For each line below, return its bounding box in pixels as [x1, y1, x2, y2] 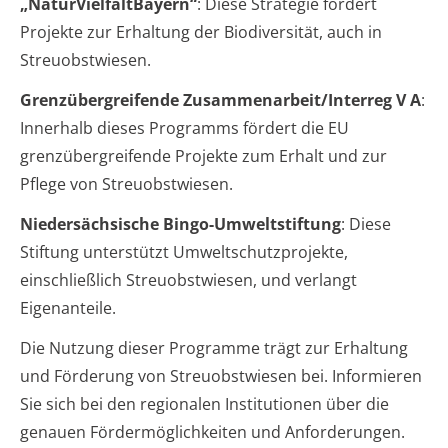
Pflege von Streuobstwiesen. [20, 172, 233, 195]
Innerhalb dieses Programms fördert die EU [20, 116, 349, 139]
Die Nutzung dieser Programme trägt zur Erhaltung [20, 336, 408, 359]
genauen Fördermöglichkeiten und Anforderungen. [20, 420, 405, 443]
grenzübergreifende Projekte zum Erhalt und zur [20, 144, 387, 167]
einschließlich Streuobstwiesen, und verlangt [20, 268, 357, 291]
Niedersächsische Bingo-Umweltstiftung [20, 212, 341, 235]
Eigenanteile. [20, 296, 116, 319]
